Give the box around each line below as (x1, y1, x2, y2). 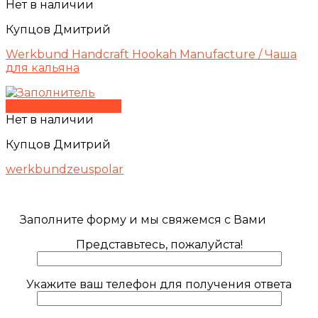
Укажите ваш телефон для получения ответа (26, 278, 292, 292)
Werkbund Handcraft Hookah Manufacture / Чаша (6, 48, 297, 62)
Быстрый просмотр (6, 99, 121, 114)
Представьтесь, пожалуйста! (75, 238, 243, 252)
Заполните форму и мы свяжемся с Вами (20, 213, 266, 227)
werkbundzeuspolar (6, 163, 124, 177)
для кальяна (6, 61, 79, 75)
